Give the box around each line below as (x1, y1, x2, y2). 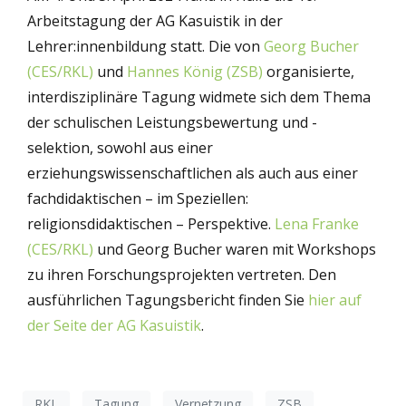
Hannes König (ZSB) (127, 61, 263, 82)
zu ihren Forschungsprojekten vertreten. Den (27, 264, 336, 285)
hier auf (308, 289, 362, 310)
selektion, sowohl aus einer (27, 137, 213, 158)
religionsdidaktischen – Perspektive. (27, 213, 275, 234)
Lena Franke (275, 213, 359, 234)
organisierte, (263, 61, 354, 82)
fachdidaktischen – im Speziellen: (27, 188, 248, 208)
